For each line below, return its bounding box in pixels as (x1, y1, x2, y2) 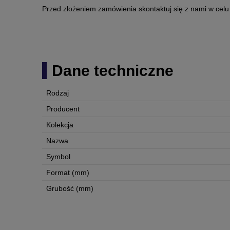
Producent (46, 105, 80, 113)
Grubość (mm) (46, 184, 93, 193)
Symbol (46, 152, 70, 161)
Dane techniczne (52, 62, 174, 80)
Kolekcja (46, 121, 73, 129)
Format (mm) (46, 168, 89, 177)
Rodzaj (46, 89, 69, 98)
